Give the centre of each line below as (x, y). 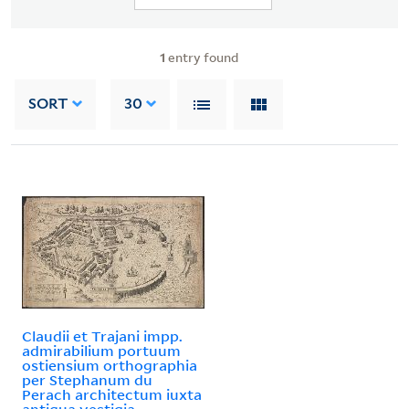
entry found (202, 57)
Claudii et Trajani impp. (102, 336)
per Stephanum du (87, 379)
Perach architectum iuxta (112, 394)
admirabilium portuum (101, 350)
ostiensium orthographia (110, 365)
